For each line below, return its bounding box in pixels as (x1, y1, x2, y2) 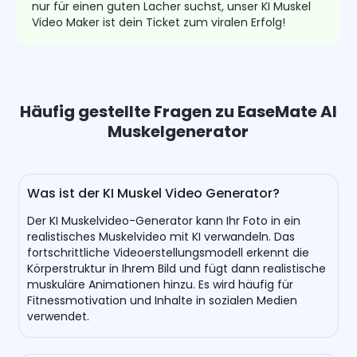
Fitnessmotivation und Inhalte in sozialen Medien (27, 292, 298, 309)
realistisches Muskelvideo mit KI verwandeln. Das (27, 229, 296, 245)
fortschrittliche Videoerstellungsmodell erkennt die (27, 245, 310, 261)
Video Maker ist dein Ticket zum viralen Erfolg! (32, 14, 285, 31)
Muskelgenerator (108, 120, 249, 143)
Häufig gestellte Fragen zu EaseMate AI (19, 100, 337, 124)
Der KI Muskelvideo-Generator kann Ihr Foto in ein (27, 213, 301, 229)
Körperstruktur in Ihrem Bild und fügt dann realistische (27, 261, 327, 277)
